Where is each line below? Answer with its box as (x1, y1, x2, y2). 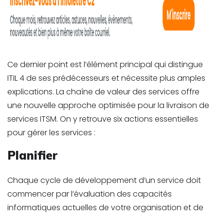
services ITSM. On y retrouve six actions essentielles (7, 113, 198, 125)
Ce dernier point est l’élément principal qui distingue (7, 58, 203, 70)
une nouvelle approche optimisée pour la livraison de (7, 99, 209, 111)
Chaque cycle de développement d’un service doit (7, 174, 201, 186)
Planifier (7, 147, 57, 163)
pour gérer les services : (7, 127, 95, 138)
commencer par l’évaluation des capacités (7, 188, 172, 200)
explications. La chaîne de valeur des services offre (7, 86, 200, 97)
